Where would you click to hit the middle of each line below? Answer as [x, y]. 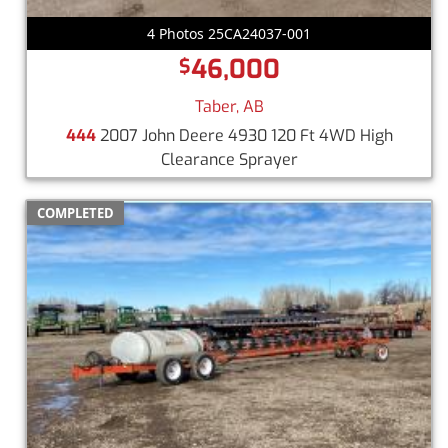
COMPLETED [75, 212]
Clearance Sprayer [229, 159]
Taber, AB [229, 106]
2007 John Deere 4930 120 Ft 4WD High [244, 135]
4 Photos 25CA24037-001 [229, 33]
